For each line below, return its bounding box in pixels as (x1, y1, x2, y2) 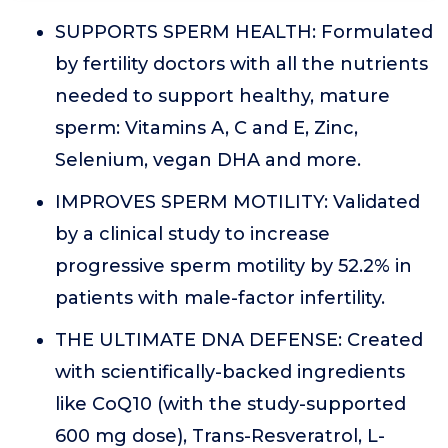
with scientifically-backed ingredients (55, 360, 405, 383)
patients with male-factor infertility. (55, 286, 385, 309)
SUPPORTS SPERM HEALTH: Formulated (55, 20, 433, 43)
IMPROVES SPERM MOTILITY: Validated (55, 190, 420, 213)
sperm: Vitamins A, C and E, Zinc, (55, 116, 358, 139)
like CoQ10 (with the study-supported (55, 392, 406, 415)
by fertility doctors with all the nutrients (55, 52, 428, 75)
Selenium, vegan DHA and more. (55, 148, 361, 171)
